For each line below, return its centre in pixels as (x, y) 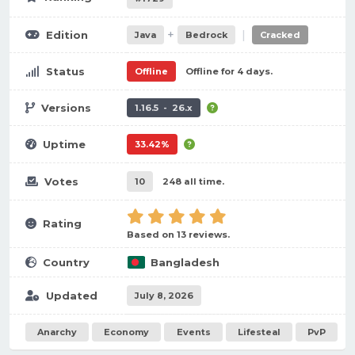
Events (193, 332)
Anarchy (57, 332)
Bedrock (206, 35)
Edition (67, 35)
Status (65, 71)
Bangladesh (185, 262)
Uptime (64, 144)
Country (66, 262)
